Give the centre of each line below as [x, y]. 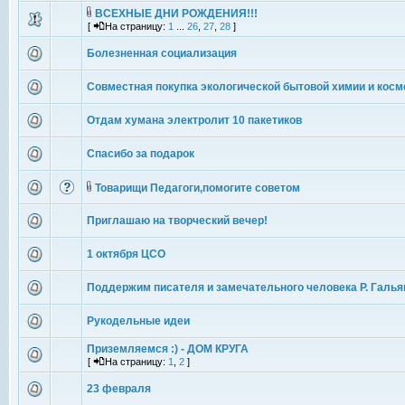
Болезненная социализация [162, 53]
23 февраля [119, 389]
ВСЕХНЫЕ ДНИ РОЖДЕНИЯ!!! [176, 14]
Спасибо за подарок [141, 154]
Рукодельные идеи [138, 321]
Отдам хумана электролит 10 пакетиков [194, 120]
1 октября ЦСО [126, 254]
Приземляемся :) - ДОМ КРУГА [168, 349]
